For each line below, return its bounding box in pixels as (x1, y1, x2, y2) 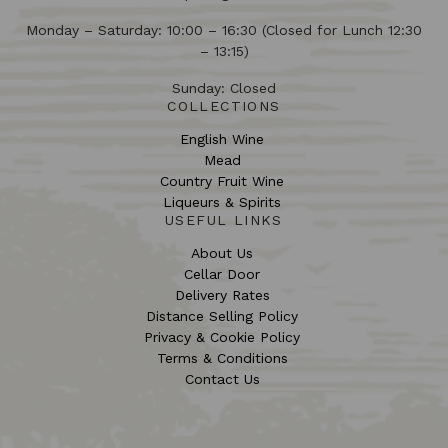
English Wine (180, 131, 264, 147)
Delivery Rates (174, 287, 270, 303)
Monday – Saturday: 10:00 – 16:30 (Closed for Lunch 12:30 (26, 22, 422, 38)
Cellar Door (184, 266, 260, 282)
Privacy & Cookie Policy (144, 329, 300, 345)
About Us (191, 245, 253, 261)
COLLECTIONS (167, 98, 281, 114)
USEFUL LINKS (165, 212, 283, 228)
